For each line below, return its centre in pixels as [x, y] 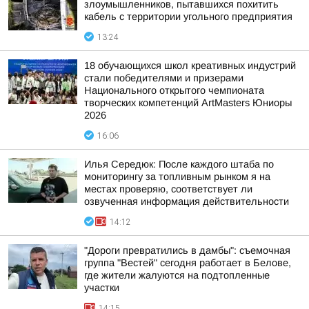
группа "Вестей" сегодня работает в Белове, [188, 263]
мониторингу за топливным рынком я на [177, 177]
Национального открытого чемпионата [174, 90]
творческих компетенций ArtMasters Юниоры [188, 103]
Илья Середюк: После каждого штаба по [179, 164]
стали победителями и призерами [164, 78]
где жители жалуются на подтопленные [177, 275]
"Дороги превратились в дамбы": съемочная [187, 250]
